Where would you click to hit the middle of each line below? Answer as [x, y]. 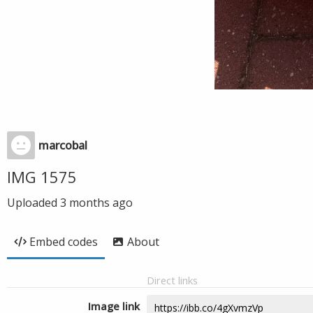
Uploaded [34, 203]
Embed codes [64, 242]
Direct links [172, 280]
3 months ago [96, 203]
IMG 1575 [42, 177]
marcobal [63, 145]
